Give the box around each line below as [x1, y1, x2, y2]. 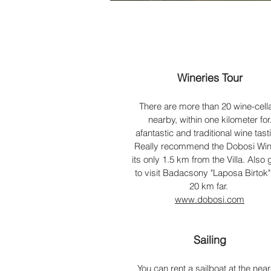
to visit [135, 167, 163, 178]
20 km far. [189, 180, 230, 192]
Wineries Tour [177, 71, 243, 85]
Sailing [193, 233, 226, 247]
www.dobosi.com [175, 194, 244, 205]
